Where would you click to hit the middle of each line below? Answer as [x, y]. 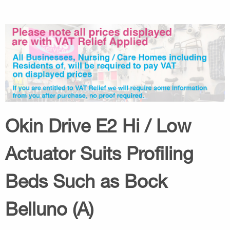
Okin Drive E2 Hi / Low [98, 125]
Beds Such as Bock [86, 181]
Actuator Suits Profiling [99, 153]
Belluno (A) [49, 208]
